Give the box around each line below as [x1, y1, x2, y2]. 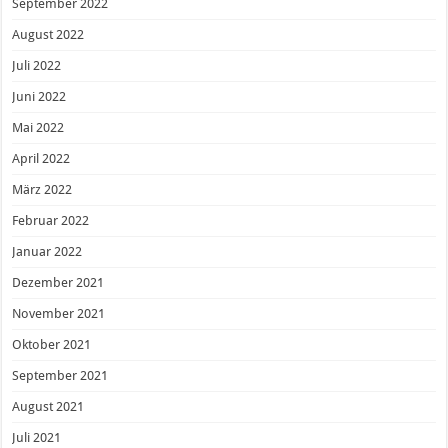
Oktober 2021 [12, 337, 92, 353]
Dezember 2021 [12, 275, 105, 291]
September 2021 [12, 368, 109, 384]
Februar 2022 [12, 213, 90, 229]
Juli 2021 [12, 430, 62, 446]
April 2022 [12, 151, 71, 167]
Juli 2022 [12, 58, 62, 74]
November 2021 [12, 306, 106, 322]
